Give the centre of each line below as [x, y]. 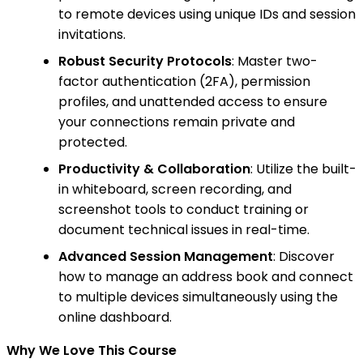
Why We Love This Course [92, 351]
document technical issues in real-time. [184, 230]
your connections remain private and [177, 122]
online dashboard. [115, 318]
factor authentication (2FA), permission [184, 82]
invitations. [92, 35]
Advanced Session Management [166, 257]
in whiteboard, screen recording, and [175, 190]
